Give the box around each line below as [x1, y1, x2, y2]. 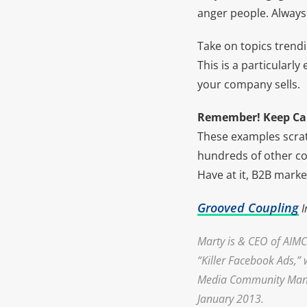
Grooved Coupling [197, 199, 299, 216]
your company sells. [197, 76, 300, 92]
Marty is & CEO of [197, 233, 283, 249]
